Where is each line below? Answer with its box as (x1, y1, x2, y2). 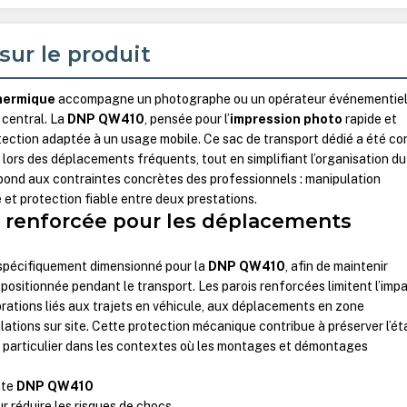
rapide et (342, 112, 398, 127)
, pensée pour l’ (144, 112, 231, 127)
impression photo (230, 112, 343, 127)
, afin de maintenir (285, 259, 389, 274)
